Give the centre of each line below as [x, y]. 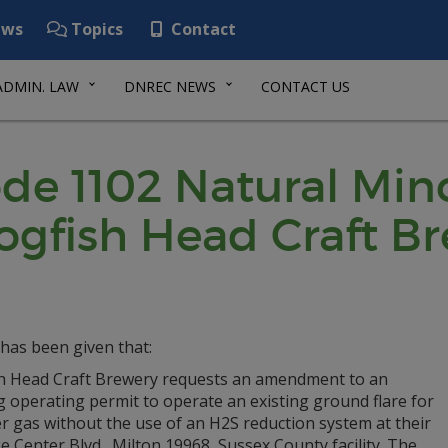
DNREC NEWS [170, 86]
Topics [95, 29]
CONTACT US [305, 86]
